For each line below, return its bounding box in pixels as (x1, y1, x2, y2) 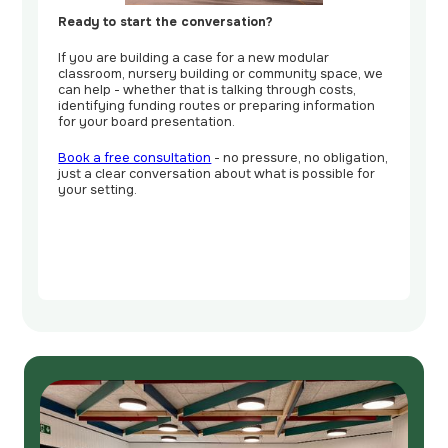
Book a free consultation (58, 150, 212, 167)
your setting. (58, 182, 138, 199)
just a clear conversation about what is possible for (58, 166, 376, 183)
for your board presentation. (58, 114, 236, 131)
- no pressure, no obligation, (211, 150, 389, 167)
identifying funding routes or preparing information (58, 98, 376, 115)
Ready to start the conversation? (58, 14, 274, 31)
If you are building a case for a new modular (58, 50, 330, 67)
